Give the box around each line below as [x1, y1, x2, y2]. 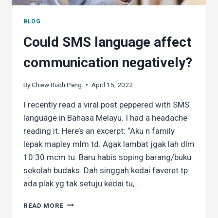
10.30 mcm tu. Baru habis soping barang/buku [23, 152, 191, 162]
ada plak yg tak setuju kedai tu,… [23, 178, 140, 188]
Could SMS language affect [23, 34, 191, 50]
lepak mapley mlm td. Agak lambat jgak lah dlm [23, 139, 195, 149]
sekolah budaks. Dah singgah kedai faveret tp [23, 165, 188, 175]
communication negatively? [23, 54, 192, 71]
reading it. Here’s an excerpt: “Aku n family [23, 126, 175, 136]
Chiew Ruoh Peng [32, 80, 82, 89]
